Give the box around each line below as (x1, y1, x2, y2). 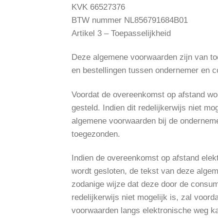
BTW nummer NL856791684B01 (72, 16, 188, 25)
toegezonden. (72, 129, 120, 139)
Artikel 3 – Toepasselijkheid (72, 29, 171, 38)
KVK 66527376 (72, 2, 125, 12)
